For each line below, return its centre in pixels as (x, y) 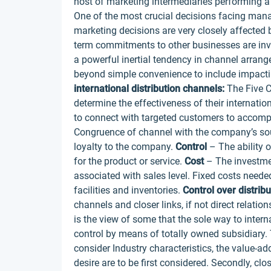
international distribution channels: (149, 89)
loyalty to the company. (125, 147)
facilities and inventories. (128, 190)
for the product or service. (129, 161)
